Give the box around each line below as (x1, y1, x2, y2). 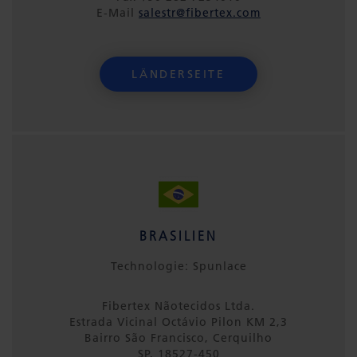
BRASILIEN (139, 228, 218, 244)
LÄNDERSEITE (131, 67, 226, 81)
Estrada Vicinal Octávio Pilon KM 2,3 (69, 315, 288, 329)
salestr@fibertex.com (139, 6, 261, 20)
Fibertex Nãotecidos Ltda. (102, 299, 255, 313)
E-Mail (96, 6, 139, 20)
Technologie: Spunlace (110, 259, 247, 273)
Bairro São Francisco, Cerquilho (84, 331, 273, 345)
